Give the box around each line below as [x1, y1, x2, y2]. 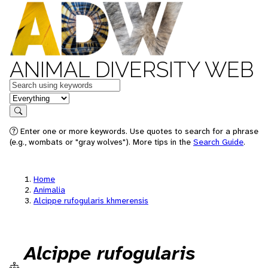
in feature [9, 91, 48, 103]
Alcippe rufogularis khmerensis [33, 195, 148, 206]
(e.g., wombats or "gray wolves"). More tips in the [10, 136, 193, 147]
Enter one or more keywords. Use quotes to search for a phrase [18, 126, 258, 136]
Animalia [33, 184, 65, 195]
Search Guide [193, 136, 243, 147]
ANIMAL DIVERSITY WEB [10, 57, 254, 82]
